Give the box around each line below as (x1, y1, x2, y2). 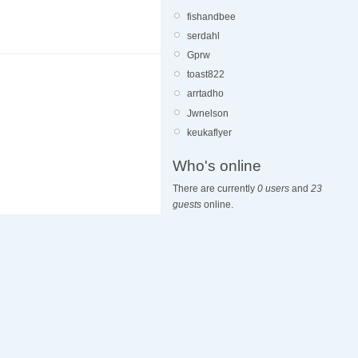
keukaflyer (187, 126, 232, 138)
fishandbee (187, 10, 236, 22)
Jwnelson (187, 107, 229, 119)
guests (173, 199, 201, 211)
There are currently (173, 183, 257, 195)
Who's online (173, 157, 261, 175)
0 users (257, 183, 289, 195)
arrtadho (187, 88, 224, 100)
